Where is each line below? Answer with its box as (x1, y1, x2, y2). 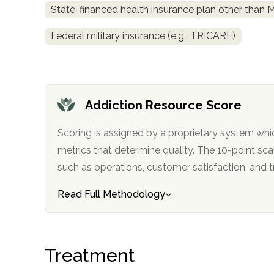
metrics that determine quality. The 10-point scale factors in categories (57, 144, 114, 156)
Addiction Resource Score (85, 97, 242, 113)
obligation (18, 5, 70, 17)
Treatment (45, 244, 135, 266)
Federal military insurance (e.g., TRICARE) (51, 29, 235, 42)
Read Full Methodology (57, 188, 165, 200)
